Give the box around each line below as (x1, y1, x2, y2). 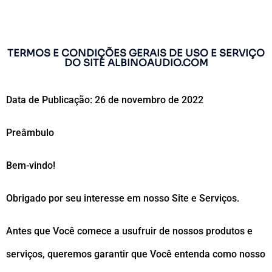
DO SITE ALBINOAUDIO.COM (64, 56, 208, 69)
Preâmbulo (6, 127, 54, 138)
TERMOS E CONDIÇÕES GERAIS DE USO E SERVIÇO (7, 47, 265, 59)
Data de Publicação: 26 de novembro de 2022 (6, 94, 203, 106)
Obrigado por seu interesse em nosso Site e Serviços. (6, 192, 239, 204)
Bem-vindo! (6, 160, 55, 171)
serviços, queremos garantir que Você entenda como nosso (6, 248, 265, 260)
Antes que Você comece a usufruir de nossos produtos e (6, 225, 253, 237)
